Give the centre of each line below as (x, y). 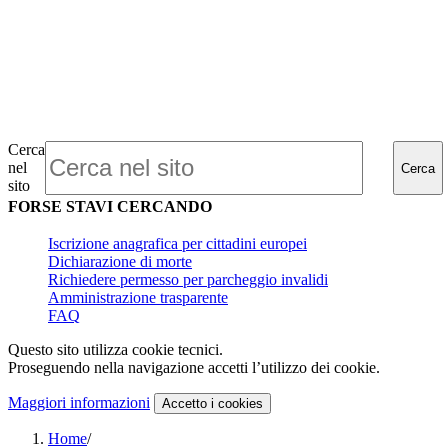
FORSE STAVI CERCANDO (110, 207)
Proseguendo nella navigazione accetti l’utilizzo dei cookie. (194, 368)
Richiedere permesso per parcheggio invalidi (188, 280)
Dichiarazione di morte (120, 262)
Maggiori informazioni (79, 403)
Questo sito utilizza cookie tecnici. (115, 350)
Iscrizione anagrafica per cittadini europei (177, 244)
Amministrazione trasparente (138, 298)
